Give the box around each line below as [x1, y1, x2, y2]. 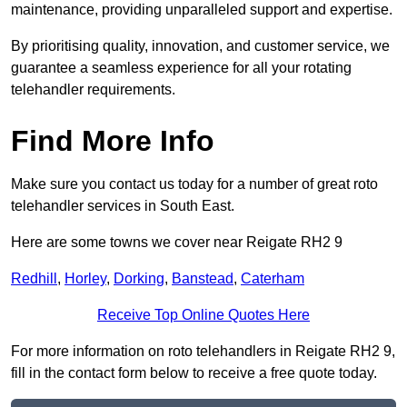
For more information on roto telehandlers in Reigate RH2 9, [11, 343, 395, 360]
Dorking [114, 271, 164, 287]
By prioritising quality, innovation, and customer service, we [11, 38, 390, 55]
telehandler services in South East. [11, 198, 234, 214]
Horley [65, 271, 106, 287]
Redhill [11, 271, 57, 287]
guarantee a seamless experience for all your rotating [11, 60, 352, 76]
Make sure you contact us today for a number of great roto [11, 176, 378, 193]
